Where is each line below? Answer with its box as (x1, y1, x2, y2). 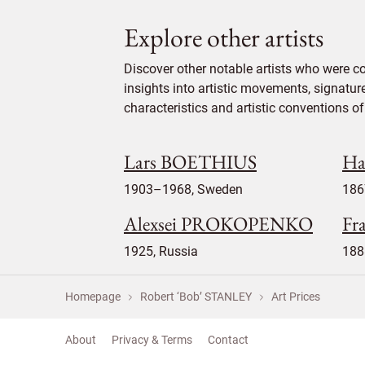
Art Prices (271, 290, 320, 303)
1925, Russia (124, 244, 198, 259)
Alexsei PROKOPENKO (124, 211, 313, 236)
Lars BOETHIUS (124, 149, 257, 174)
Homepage (65, 290, 121, 303)
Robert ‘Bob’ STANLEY (140, 290, 252, 303)
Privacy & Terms (112, 333, 192, 346)
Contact (208, 333, 248, 346)
